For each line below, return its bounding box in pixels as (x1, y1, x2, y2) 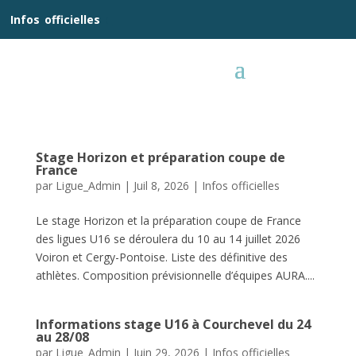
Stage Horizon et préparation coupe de (35, 149, 285, 166)
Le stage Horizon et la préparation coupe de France (35, 213, 301, 228)
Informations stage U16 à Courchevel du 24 (35, 315, 311, 333)
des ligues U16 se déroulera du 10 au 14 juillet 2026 (35, 231, 300, 246)
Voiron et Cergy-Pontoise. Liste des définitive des (35, 250, 288, 265)
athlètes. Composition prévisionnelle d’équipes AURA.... (35, 268, 315, 283)
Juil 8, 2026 (133, 178, 189, 193)
